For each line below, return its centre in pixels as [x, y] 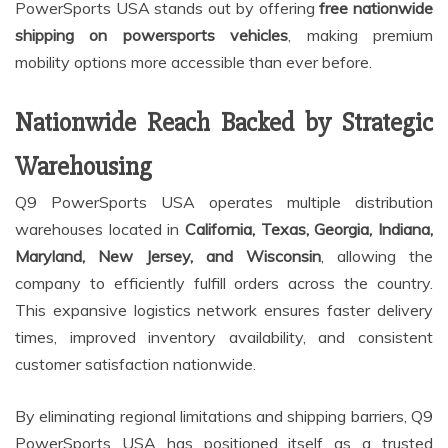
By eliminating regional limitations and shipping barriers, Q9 [224, 416]
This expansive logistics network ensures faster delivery [224, 310]
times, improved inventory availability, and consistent [224, 337]
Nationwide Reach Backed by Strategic [224, 123]
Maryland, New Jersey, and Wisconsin [168, 256]
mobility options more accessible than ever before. [193, 62]
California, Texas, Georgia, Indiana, [309, 229]
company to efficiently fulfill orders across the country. [224, 283]
